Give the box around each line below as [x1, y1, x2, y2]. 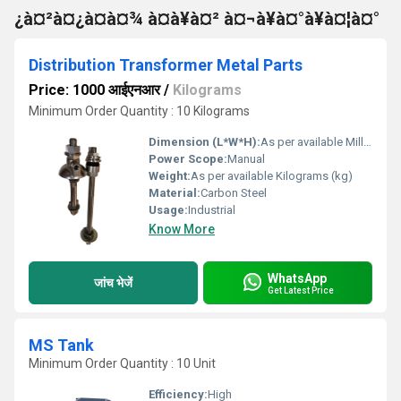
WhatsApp [268, 270, 327, 286]
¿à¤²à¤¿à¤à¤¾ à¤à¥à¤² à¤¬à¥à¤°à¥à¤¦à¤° [14, 8, 380, 30]
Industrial [188, 203, 235, 217]
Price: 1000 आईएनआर [29, 81, 160, 98]
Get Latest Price [268, 285, 334, 295]
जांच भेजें [94, 275, 132, 290]
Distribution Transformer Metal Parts [29, 55, 303, 74]
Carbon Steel [200, 186, 267, 200]
